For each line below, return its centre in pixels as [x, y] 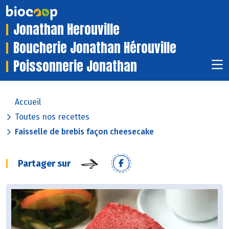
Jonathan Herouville [66, 30]
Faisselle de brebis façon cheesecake [84, 132]
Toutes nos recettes [52, 117]
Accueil [28, 102]
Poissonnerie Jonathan [75, 66]
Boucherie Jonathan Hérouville [95, 48]
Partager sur [44, 164]
